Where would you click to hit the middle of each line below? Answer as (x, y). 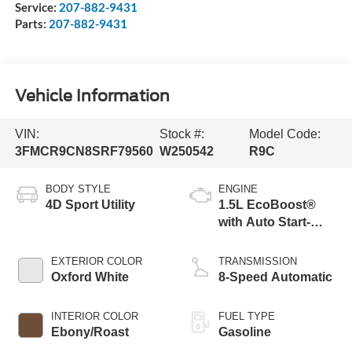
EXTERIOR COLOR (96, 262)
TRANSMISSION (258, 262)
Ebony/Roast (90, 332)
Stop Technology (269, 240)
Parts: (31, 24)
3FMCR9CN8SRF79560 (84, 152)
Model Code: (285, 134)
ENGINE (238, 189)
